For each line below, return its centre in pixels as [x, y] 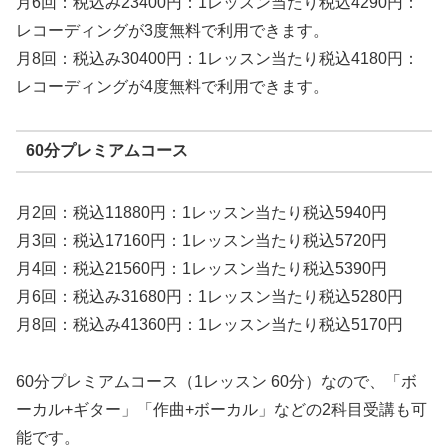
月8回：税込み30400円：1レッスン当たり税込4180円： [217, 59]
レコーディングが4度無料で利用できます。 [172, 87]
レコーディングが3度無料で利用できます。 [172, 31]
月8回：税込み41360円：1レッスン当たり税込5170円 [209, 324]
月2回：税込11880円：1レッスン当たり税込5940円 [201, 212]
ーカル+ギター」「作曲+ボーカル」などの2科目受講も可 [221, 409]
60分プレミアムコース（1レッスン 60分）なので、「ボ [216, 381]
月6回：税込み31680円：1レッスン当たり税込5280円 [209, 296]
